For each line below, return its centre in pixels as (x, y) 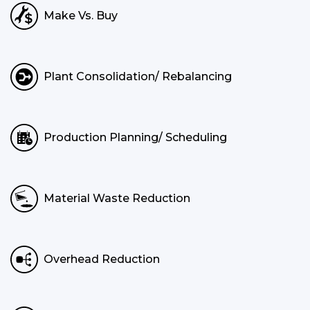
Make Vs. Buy (81, 16)
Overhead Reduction (102, 259)
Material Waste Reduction (117, 199)
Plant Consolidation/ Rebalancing (138, 77)
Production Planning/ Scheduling (135, 138)
